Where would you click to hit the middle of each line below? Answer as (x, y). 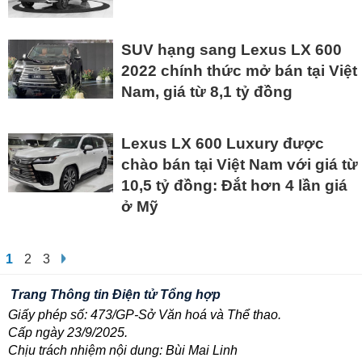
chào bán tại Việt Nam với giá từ (240, 165)
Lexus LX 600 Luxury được (223, 144)
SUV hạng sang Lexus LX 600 (232, 50)
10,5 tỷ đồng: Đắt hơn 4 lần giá (234, 186)
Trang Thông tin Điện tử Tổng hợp (116, 295)
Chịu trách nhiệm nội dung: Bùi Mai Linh (123, 351)
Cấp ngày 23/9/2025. (68, 333)
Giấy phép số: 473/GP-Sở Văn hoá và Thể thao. (145, 315)
